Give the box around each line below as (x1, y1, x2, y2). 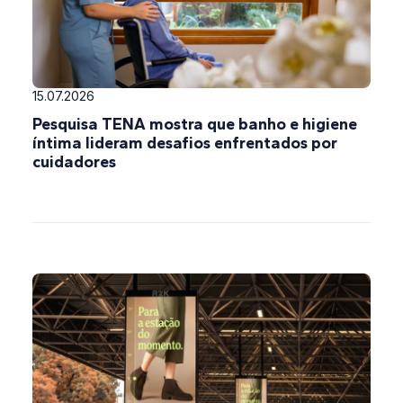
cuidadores (32, 152, 116, 173)
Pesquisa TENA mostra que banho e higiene (32, 114, 357, 135)
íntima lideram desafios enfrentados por (32, 133, 337, 154)
